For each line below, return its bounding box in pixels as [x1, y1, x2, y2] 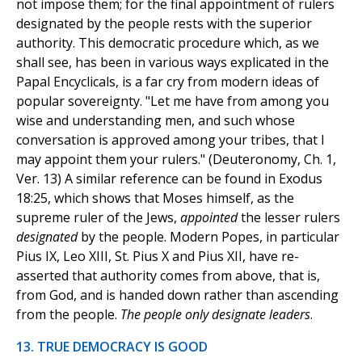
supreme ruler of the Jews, [16, 208, 180, 227]
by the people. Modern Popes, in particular [78, 228, 339, 246]
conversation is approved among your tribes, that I [16, 131, 325, 149]
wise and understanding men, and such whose [16, 112, 295, 130]
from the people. [16, 305, 120, 324]
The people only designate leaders [120, 305, 310, 324]
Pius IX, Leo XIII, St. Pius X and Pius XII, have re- [16, 247, 299, 266]
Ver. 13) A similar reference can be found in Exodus [16, 170, 322, 188]
